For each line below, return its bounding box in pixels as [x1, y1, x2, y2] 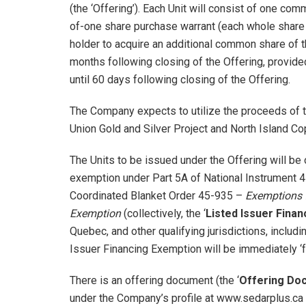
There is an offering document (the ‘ [70, 273, 239, 287]
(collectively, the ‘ [121, 206, 206, 220]
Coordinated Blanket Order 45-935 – [70, 189, 245, 202]
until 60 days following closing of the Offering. [70, 72, 290, 86]
